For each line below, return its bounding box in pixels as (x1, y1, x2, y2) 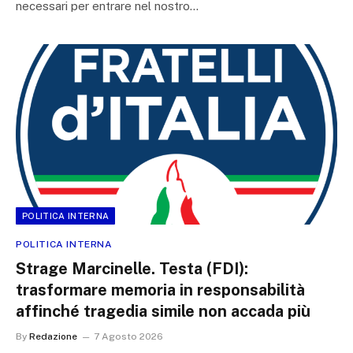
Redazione (29, 331, 77, 342)
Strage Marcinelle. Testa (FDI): (16, 259, 248, 278)
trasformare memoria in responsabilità (16, 281, 305, 299)
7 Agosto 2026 (94, 331, 163, 342)
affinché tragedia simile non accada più (16, 302, 310, 321)
